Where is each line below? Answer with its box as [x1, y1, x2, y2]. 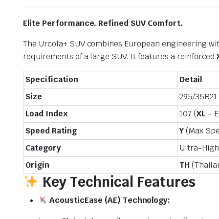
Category [25, 143, 61, 153]
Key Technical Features [38, 173, 196, 191]
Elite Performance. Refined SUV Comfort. [23, 18, 183, 28]
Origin [25, 160, 49, 170]
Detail [179, 74, 202, 85]
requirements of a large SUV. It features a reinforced [23, 51, 217, 62]
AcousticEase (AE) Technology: [47, 195, 171, 205]
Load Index [25, 109, 68, 119]
